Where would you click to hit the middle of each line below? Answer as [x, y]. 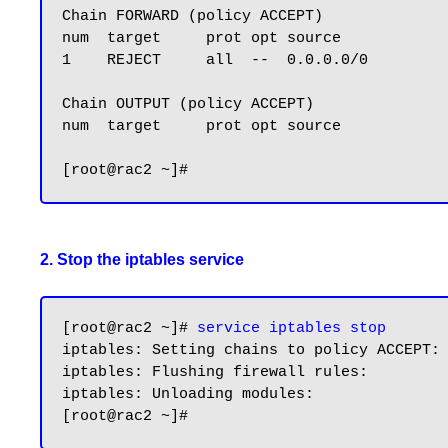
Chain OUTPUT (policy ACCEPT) [188, 104]
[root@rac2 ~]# [129, 328]
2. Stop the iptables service [142, 259]
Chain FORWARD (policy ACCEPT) [192, 16]
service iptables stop [291, 328]
